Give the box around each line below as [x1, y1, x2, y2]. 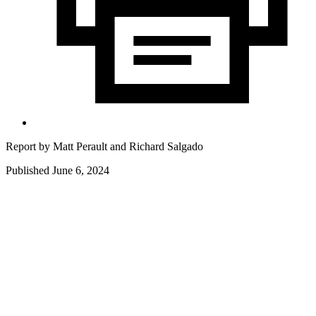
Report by [6, 140, 53, 152]
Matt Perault [53, 140, 110, 152]
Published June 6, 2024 [6, 164, 109, 176]
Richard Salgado [129, 140, 203, 152]
